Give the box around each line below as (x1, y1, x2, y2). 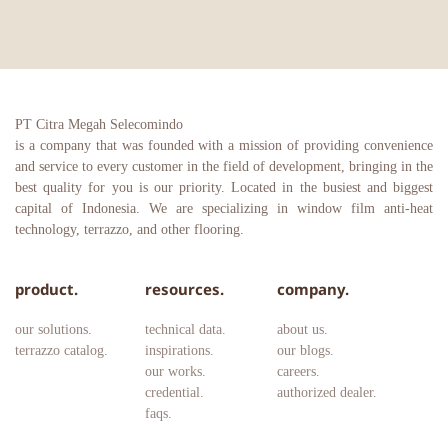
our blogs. (276, 343, 334, 358)
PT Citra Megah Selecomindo (15, 117, 183, 132)
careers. (276, 364, 324, 379)
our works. (144, 364, 206, 379)
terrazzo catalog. (15, 343, 108, 358)
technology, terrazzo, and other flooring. (15, 222, 244, 237)
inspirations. (144, 343, 214, 358)
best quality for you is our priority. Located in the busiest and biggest (15, 180, 433, 195)
